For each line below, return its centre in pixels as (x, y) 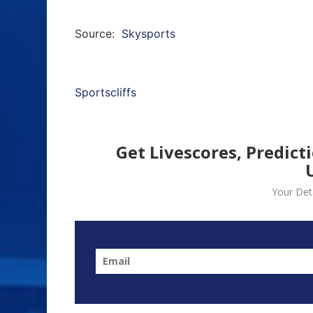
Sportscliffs (105, 92)
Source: (98, 33)
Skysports (148, 33)
